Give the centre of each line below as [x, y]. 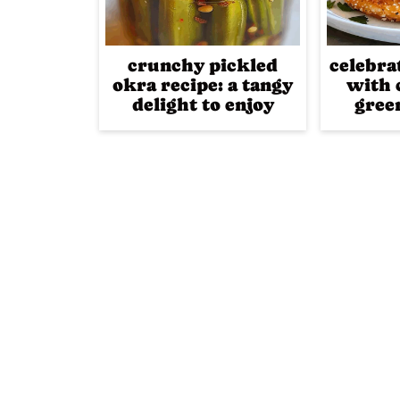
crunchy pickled [203, 66]
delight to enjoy [203, 105]
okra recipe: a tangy [203, 85]
